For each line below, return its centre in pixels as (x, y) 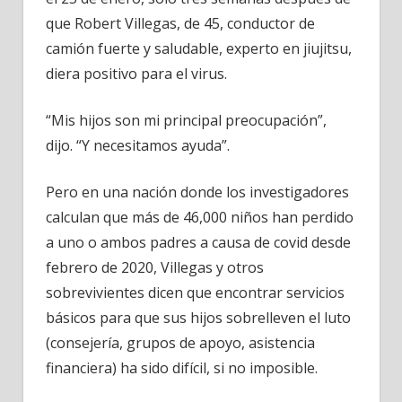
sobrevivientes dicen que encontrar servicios (195, 292)
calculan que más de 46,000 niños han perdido (200, 217)
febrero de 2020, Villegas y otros (155, 267)
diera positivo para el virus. (136, 73)
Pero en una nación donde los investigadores (197, 192)
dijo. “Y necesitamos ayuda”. (138, 145)
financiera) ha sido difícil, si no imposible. (182, 367)
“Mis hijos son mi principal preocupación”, (186, 120)
